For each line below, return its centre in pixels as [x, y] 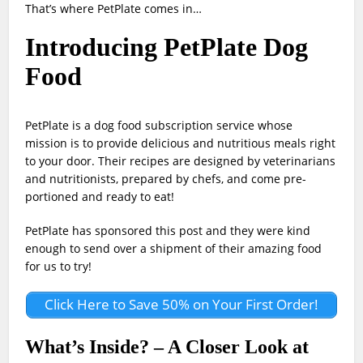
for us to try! [59, 267]
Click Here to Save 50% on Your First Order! [181, 305]
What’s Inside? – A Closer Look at [167, 346]
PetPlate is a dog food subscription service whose [159, 126]
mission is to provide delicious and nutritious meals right [181, 143]
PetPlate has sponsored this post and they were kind [168, 231]
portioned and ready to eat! [100, 197]
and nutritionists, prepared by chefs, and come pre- [166, 179]
